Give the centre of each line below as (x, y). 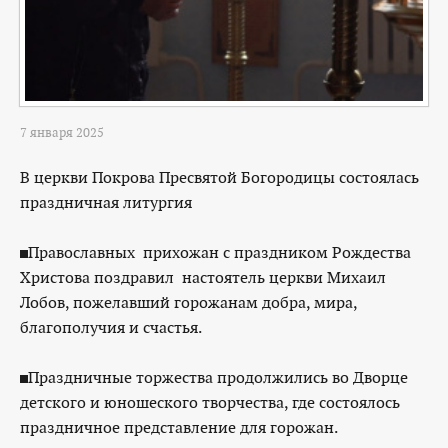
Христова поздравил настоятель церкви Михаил (203, 277)
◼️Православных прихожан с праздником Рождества (215, 252)
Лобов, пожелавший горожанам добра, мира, (188, 302)
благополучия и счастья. (115, 327)
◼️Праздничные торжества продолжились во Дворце (214, 377)
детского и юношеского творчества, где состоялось (210, 402)
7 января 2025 (62, 132)
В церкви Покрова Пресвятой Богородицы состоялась (219, 177)
